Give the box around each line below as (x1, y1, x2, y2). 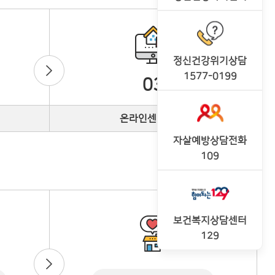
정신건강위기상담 (173, 55, 247, 66)
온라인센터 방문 (119, 113, 187, 124)
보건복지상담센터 (173, 214, 247, 226)
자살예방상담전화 (173, 134, 247, 146)
